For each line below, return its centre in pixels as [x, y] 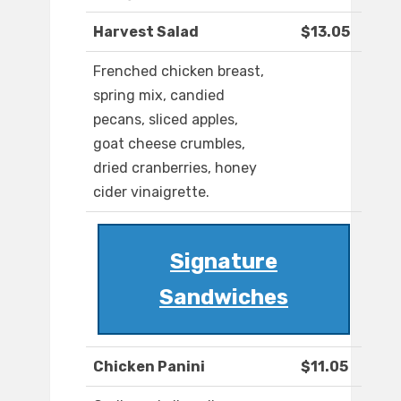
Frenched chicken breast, [179, 72]
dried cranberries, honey [175, 168]
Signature [224, 262]
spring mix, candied [159, 96]
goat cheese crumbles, [169, 144]
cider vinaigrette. [151, 192]
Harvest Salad [146, 32]
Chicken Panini [149, 367]
